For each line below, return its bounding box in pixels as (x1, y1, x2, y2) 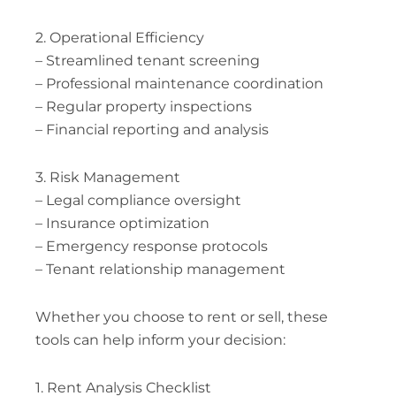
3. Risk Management (34, 168, 180, 186)
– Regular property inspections (34, 97, 252, 115)
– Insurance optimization (34, 214, 209, 232)
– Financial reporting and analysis (34, 120, 269, 138)
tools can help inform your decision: (34, 331, 286, 348)
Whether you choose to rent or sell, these (34, 308, 328, 325)
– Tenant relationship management (34, 260, 286, 278)
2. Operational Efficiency (34, 28, 204, 46)
